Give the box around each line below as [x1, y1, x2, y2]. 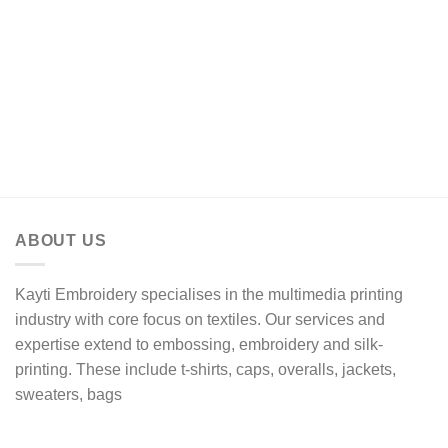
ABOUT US [15, 231, 107, 249]
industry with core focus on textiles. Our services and [15, 311, 385, 329]
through [121, 9, 171, 25]
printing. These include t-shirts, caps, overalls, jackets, [15, 361, 396, 379]
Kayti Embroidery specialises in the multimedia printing [15, 286, 403, 304]
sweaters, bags [15, 386, 122, 404]
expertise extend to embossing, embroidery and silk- [15, 336, 383, 354]
